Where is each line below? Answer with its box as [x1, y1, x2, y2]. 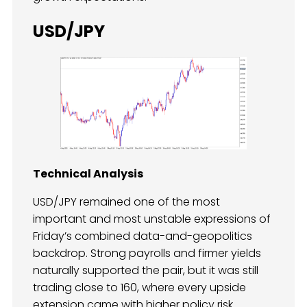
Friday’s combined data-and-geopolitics [33, 228, 252, 245]
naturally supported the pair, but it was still [33, 262, 258, 279]
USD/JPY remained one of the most [33, 194, 220, 210]
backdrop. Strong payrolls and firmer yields [33, 245, 261, 262]
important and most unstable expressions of [33, 211, 271, 228]
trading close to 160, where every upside [33, 280, 246, 296]
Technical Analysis [33, 166, 143, 182]
